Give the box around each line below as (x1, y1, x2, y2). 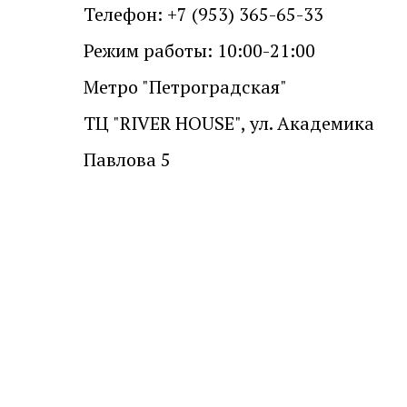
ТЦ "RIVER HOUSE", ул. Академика (84, 111, 374, 135)
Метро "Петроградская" (84, 74, 287, 99)
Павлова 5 (84, 147, 171, 172)
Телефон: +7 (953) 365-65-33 (84, 2, 323, 26)
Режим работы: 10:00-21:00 (84, 38, 315, 63)
